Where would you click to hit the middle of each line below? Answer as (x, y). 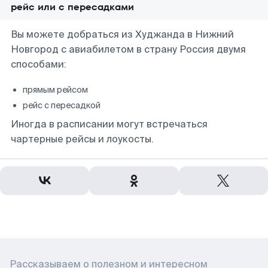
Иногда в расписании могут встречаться (109, 124)
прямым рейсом (55, 90)
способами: (39, 64)
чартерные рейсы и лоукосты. (82, 139)
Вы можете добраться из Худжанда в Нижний (122, 34)
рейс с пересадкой (62, 105)
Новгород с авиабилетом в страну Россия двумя (128, 49)
